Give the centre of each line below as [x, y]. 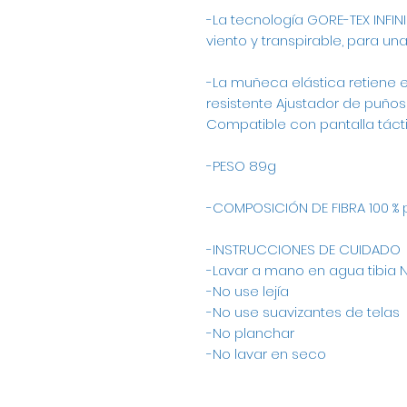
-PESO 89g [241, 166]
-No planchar [250, 333]
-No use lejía [248, 292]
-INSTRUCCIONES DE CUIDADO [303, 250]
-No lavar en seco [266, 354]
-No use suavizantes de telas [303, 313]
